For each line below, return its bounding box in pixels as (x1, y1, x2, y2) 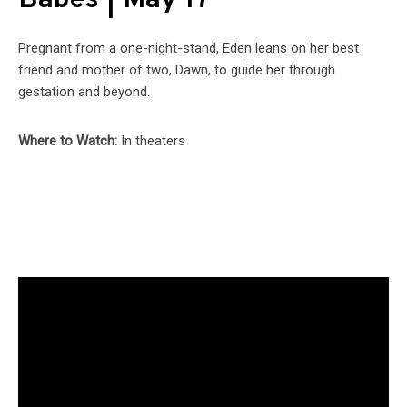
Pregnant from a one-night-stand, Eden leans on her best (18, 40, 359, 57)
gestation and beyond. (18, 84, 150, 101)
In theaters (121, 133, 185, 150)
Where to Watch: (18, 133, 121, 150)
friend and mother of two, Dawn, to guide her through (18, 62, 335, 79)
